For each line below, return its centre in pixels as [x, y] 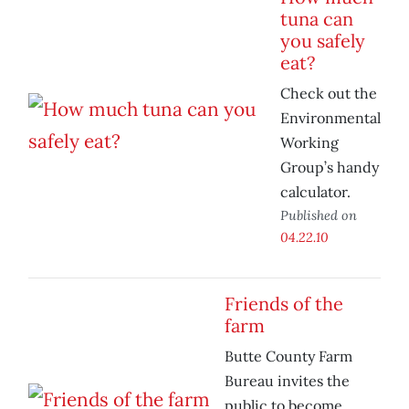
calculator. [315, 192]
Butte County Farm [288, 357]
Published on [319, 215]
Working [309, 143]
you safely [323, 41]
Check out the [329, 94]
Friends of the [284, 304]
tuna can [317, 19]
